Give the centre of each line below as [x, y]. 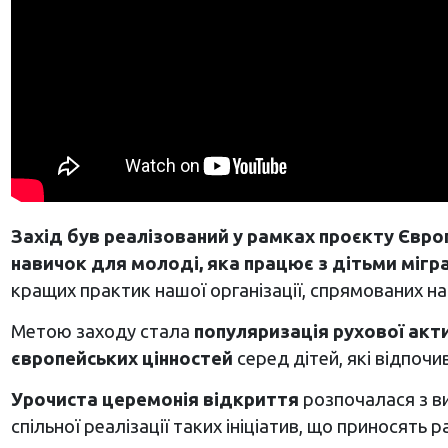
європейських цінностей [121, 358]
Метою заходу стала [102, 331]
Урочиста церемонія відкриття [154, 399]
